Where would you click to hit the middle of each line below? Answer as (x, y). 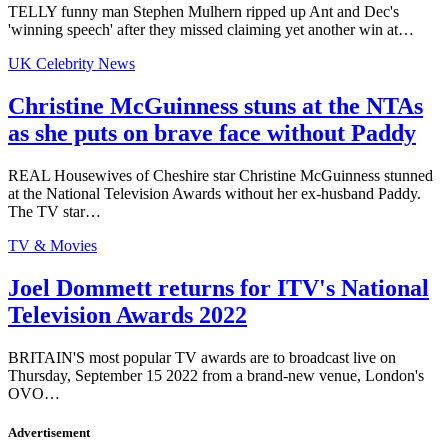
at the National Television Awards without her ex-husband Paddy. (216, 194)
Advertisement (49, 433)
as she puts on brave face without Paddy (212, 133)
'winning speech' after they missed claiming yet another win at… (211, 30)
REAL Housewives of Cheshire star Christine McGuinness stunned (220, 176)
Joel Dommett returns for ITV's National (218, 288)
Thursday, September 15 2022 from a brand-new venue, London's (216, 376)
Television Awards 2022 (127, 315)
